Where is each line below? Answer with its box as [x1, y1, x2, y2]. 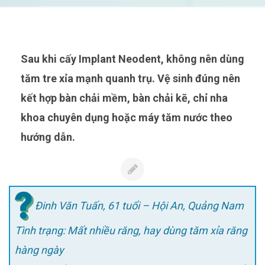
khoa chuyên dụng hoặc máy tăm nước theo [21, 111, 232, 124]
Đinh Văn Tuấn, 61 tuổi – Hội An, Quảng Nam [35, 199, 244, 212]
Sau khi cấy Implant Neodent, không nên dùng [21, 52, 28, 65]
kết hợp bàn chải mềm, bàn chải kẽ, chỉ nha [21, 91, 228, 104]
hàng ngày [15, 244, 64, 257]
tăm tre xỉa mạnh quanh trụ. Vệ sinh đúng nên [21, 72, 240, 85]
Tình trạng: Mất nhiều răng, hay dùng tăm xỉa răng [15, 224, 247, 237]
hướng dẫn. [21, 130, 75, 143]
